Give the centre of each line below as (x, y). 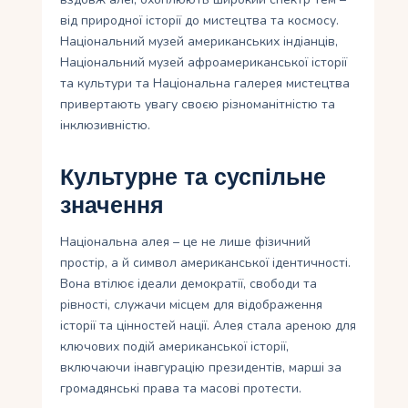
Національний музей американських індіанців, (199, 42)
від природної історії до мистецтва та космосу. (200, 21)
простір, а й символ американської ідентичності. (206, 263)
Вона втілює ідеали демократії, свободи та (189, 284)
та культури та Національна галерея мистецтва (205, 84)
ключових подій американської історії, (175, 347)
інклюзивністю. (106, 126)
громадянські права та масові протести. (181, 389)
